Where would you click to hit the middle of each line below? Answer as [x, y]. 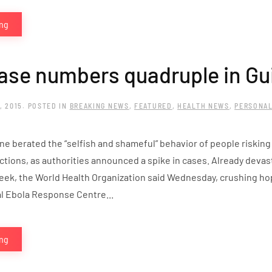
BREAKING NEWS [99, 106]
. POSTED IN [46, 106]
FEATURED [153, 106]
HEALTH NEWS [203, 106]
